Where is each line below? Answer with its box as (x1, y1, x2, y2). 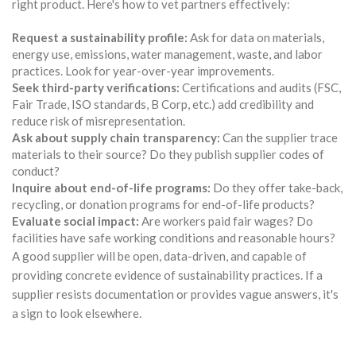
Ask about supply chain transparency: (12, 130, 220, 145)
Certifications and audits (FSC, (180, 79, 341, 95)
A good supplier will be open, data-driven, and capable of (12, 248, 307, 263)
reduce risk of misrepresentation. (12, 113, 185, 128)
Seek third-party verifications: (12, 79, 180, 95)
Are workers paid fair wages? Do (139, 213, 313, 228)
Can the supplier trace (220, 130, 338, 145)
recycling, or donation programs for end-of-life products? (12, 196, 315, 211)
